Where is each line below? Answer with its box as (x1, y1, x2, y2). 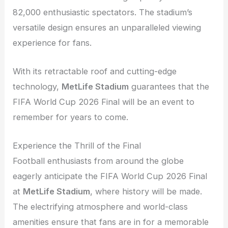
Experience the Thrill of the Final (13, 140, 141, 151)
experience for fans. (13, 37, 92, 48)
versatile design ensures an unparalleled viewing (13, 22, 202, 33)
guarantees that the (129, 81, 210, 92)
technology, (13, 81, 62, 92)
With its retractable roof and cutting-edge (13, 66, 177, 76)
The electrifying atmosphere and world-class (13, 202, 188, 212)
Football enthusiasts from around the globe (13, 156, 184, 166)
